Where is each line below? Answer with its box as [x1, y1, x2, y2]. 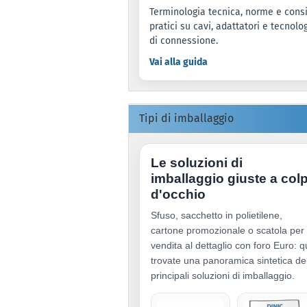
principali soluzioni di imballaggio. [151, 269, 295, 281]
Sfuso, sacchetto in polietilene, [151, 209, 282, 221]
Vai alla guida [149, 56, 208, 68]
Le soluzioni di [151, 155, 243, 170]
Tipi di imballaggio [139, 111, 234, 125]
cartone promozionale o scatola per [151, 224, 304, 236]
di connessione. [149, 34, 218, 47]
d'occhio [151, 186, 206, 201]
